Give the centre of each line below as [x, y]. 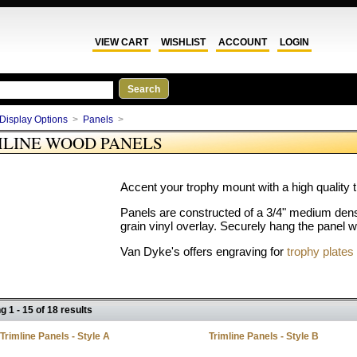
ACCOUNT [243, 42]
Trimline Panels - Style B [263, 336]
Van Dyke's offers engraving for [204, 251]
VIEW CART [122, 42]
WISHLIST [183, 42]
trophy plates [320, 251]
